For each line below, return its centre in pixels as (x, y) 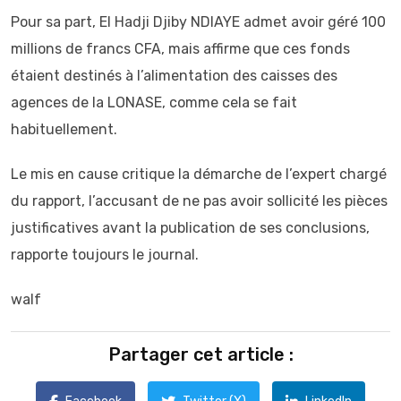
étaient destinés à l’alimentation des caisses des (174, 76)
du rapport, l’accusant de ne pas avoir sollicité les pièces (199, 201)
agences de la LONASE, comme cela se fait (154, 102)
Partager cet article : (200, 354)
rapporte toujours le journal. (105, 255)
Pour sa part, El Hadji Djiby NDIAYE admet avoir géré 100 (198, 22)
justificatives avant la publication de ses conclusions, (190, 228)
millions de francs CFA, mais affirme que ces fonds (180, 49)
